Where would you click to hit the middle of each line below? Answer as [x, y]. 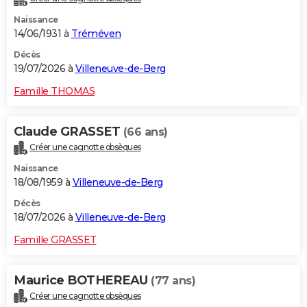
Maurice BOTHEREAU [82, 280]
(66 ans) [145, 132]
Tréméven [96, 33]
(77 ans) [173, 280]
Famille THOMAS [54, 91]
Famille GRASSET [55, 240]
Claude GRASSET [69, 131]
